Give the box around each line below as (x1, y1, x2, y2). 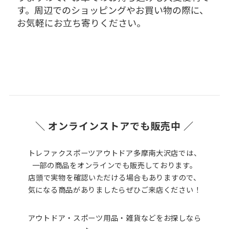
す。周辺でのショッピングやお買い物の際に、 (16, 3, 209, 17)
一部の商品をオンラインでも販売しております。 (32, 159, 197, 170)
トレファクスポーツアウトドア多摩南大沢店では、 (28, 147, 201, 158)
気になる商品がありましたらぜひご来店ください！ (28, 184, 201, 195)
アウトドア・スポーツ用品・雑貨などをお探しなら (28, 212, 201, 223)
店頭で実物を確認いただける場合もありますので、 (28, 171, 201, 182)
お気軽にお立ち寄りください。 (16, 16, 146, 30)
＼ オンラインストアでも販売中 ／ (35, 118, 194, 133)
